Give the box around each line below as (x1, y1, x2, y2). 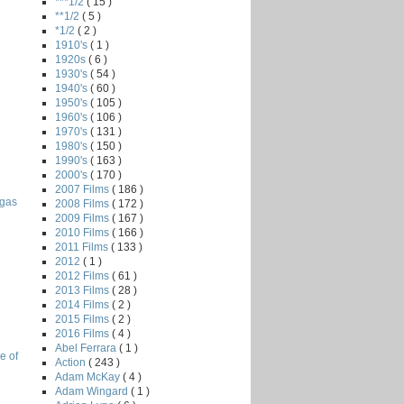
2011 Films (55, 240, 111, 253)
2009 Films (55, 211, 112, 225)
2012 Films (55, 269, 112, 282)
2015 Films (55, 312, 112, 326)
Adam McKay (55, 370, 123, 383)
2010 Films (55, 225, 112, 239)
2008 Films (55, 197, 112, 210)
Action (55, 355, 88, 369)
